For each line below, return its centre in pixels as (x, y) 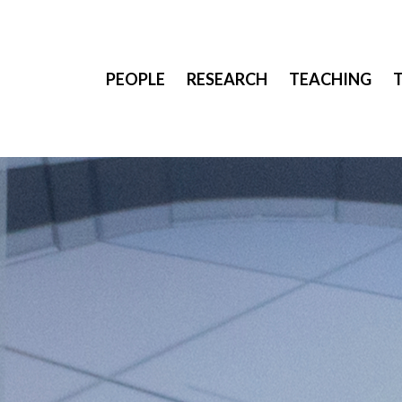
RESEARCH (227, 79)
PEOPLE (135, 79)
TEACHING (330, 79)
